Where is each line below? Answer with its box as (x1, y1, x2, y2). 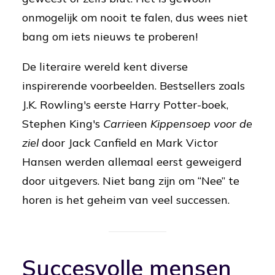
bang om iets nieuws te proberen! (22, 29, 198, 44)
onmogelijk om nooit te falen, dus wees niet (22, 10, 248, 25)
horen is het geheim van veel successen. (22, 193, 230, 207)
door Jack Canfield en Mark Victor (39, 136, 218, 150)
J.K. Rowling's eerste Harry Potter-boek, (22, 98, 228, 112)
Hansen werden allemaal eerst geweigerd (22, 155, 242, 169)
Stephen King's (22, 117, 100, 131)
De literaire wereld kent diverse (22, 60, 188, 74)
